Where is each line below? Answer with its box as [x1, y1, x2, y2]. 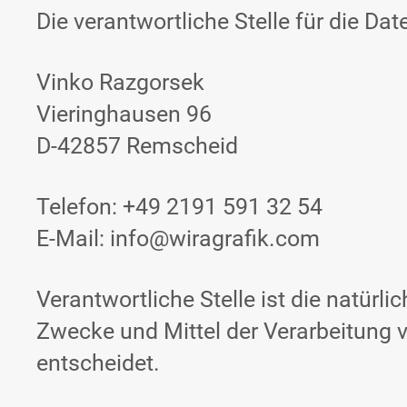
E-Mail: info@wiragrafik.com [36, 224, 320, 252]
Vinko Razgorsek [36, 68, 204, 95]
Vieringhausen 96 [36, 100, 212, 127]
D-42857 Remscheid [36, 132, 238, 159]
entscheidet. [36, 349, 160, 376]
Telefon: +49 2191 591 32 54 [36, 193, 323, 220]
